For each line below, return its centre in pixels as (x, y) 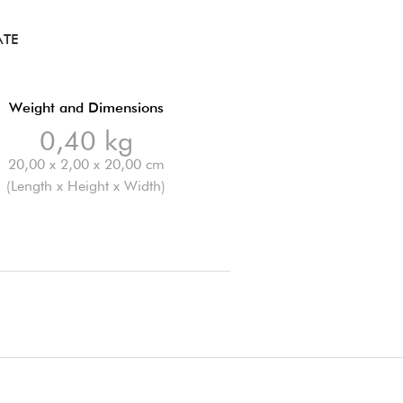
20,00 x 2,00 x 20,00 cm (86, 164)
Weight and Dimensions (86, 107)
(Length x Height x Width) (86, 185)
